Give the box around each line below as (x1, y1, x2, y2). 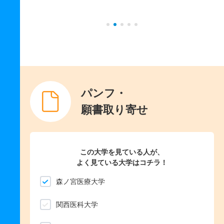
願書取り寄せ (81, 103, 148, 116)
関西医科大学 (56, 200, 98, 209)
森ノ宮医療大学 (56, 177, 105, 186)
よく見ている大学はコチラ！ (76, 158, 167, 167)
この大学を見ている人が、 (80, 148, 164, 156)
